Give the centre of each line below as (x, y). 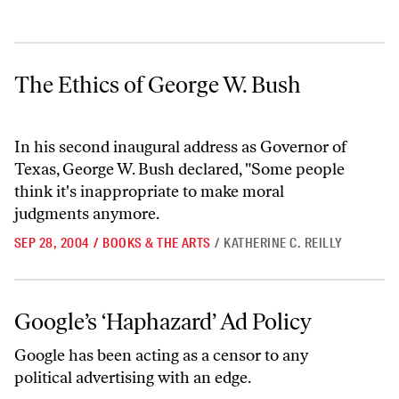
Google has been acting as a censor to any (161, 355)
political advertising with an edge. (133, 378)
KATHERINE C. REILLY (283, 243)
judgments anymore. (87, 214)
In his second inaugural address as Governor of (180, 147)
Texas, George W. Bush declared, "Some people (179, 169)
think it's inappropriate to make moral (149, 191)
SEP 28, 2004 (52, 243)
